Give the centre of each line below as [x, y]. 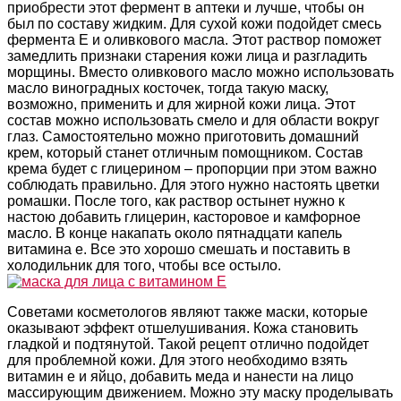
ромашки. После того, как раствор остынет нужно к [176, 201]
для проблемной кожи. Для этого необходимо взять [177, 361]
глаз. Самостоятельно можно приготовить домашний [183, 137]
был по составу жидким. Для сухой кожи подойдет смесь [194, 24]
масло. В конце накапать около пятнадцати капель [175, 234]
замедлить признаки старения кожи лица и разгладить [187, 56]
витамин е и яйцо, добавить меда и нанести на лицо [180, 377]
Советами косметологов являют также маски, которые [188, 312]
